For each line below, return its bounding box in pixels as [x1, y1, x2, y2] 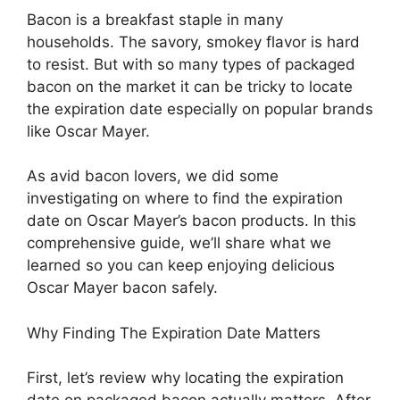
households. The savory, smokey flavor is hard [27, 32, 360, 51]
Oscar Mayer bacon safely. [27, 279, 218, 297]
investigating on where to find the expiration [27, 189, 343, 208]
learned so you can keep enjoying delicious [27, 256, 335, 275]
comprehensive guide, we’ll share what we [27, 234, 331, 253]
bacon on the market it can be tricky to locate [27, 77, 353, 96]
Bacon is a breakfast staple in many [27, 10, 283, 29]
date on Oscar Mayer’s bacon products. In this [27, 212, 356, 230]
